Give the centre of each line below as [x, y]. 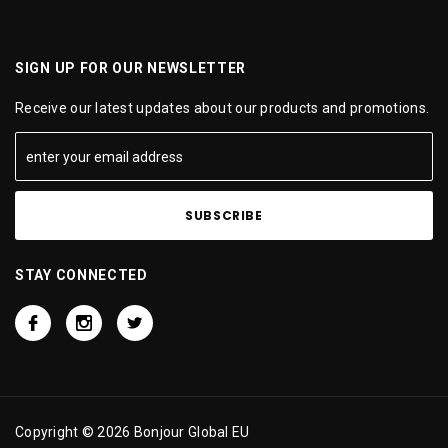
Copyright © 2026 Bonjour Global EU [132, 432]
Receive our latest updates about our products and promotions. [222, 108]
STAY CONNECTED [81, 275]
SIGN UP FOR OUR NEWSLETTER [131, 68]
